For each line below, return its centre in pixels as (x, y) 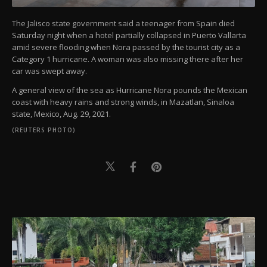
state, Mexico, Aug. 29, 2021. (61, 114)
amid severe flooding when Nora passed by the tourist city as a (126, 47)
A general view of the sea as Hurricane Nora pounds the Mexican (130, 90)
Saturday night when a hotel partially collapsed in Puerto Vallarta (129, 35)
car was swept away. (49, 71)
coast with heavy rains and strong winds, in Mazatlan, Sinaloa (123, 102)
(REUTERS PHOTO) (44, 130)
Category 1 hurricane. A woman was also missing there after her (128, 59)
